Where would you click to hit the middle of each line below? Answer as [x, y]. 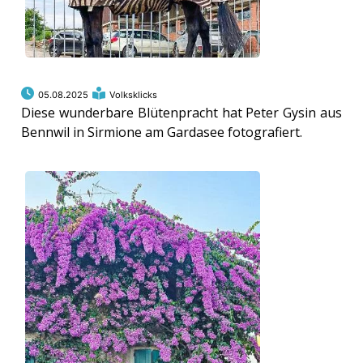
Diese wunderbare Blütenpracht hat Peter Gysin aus [181, 113]
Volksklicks [134, 95]
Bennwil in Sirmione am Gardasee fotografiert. [162, 132]
